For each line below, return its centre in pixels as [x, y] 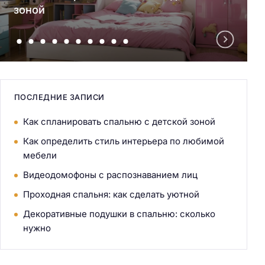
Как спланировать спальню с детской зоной [119, 122]
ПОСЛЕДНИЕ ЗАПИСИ [59, 98]
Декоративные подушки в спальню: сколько [119, 214]
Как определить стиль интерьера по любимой [123, 141]
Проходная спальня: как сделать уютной [111, 195]
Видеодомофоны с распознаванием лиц [110, 175]
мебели [40, 156]
